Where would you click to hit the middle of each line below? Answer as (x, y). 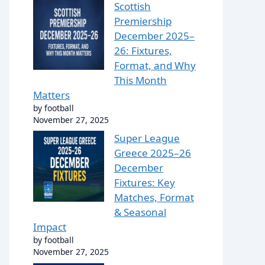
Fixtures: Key (145, 182)
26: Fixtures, (143, 50)
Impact (50, 227)
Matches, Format (154, 197)
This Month (140, 80)
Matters (51, 95)
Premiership (143, 21)
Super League (147, 138)
